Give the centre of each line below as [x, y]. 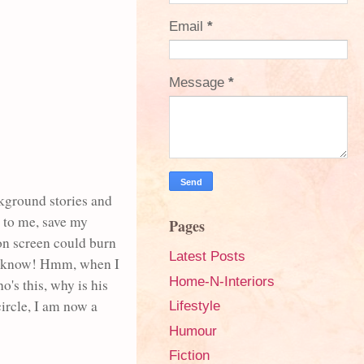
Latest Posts [207, 256]
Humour [193, 331]
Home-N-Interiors [222, 281]
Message [199, 82]
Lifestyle [195, 306]
